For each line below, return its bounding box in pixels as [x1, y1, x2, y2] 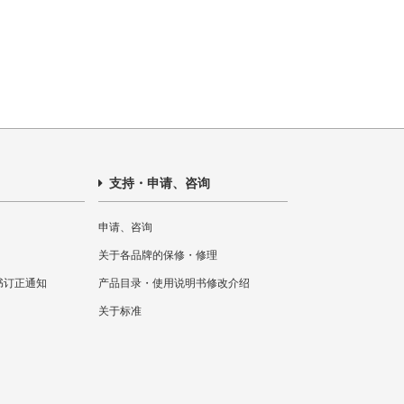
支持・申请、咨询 [106, 176, 210, 190]
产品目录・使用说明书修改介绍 [98, 277, 250, 289]
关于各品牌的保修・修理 [98, 249, 217, 262]
